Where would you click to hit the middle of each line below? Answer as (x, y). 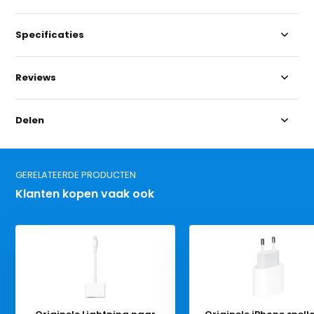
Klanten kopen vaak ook (85, 193)
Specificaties (50, 34)
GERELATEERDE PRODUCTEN (76, 175)
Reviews (36, 77)
